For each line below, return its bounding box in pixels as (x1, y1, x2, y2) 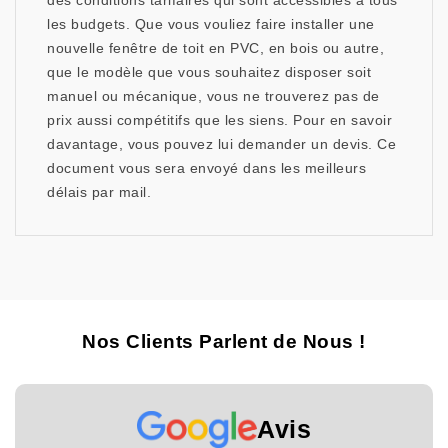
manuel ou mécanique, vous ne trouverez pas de (47, 88, 380, 105)
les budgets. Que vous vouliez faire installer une (47, 16, 375, 33)
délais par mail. (47, 184, 151, 201)
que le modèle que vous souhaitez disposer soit (47, 64, 371, 81)
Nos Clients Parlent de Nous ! (82, 331, 366, 353)
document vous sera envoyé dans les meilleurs (47, 160, 366, 177)
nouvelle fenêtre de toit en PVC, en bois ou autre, (47, 40, 384, 57)
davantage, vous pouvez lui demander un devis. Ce (47, 136, 396, 153)
